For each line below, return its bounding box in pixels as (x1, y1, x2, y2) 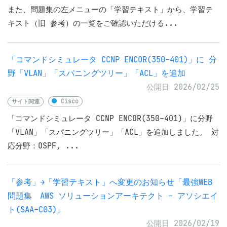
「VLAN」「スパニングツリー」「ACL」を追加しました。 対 (8, 127, 219, 137)
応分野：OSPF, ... (8, 141, 79, 150)
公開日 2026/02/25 (146, 82, 219, 92)
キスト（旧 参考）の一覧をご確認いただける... (8, 18, 178, 28)
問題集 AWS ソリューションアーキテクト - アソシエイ (8, 191, 218, 201)
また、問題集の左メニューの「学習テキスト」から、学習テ (8, 5, 213, 14)
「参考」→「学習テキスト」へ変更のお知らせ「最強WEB (8, 177, 212, 187)
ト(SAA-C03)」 (8, 205, 65, 214)
